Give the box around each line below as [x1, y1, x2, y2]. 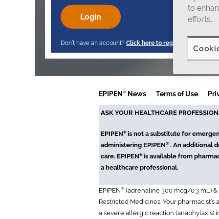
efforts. [188, 15, 212, 24]
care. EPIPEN [101, 152, 139, 160]
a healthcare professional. [101, 163, 178, 171]
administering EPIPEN [101, 141, 166, 149]
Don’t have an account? [61, 39, 126, 46]
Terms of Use [156, 89, 198, 98]
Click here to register [126, 39, 186, 46]
